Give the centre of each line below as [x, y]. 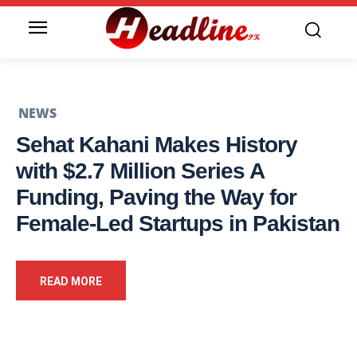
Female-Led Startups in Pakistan [178, 224]
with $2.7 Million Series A [140, 171]
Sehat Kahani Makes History [157, 145]
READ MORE [71, 282]
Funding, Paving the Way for [156, 198]
